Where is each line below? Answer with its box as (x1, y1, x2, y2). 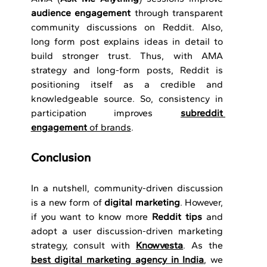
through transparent (131, 7, 223, 19)
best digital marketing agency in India (30, 254, 204, 266)
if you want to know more (30, 211, 153, 223)
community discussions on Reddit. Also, (30, 21, 223, 33)
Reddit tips (152, 211, 203, 223)
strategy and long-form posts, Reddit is (30, 64, 223, 76)
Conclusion (30, 150, 94, 165)
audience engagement (30, 7, 131, 19)
